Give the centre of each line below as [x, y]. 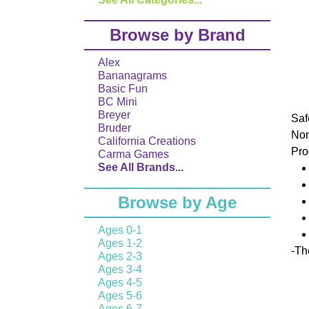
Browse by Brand [177, 35]
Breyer [114, 115]
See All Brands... [141, 167]
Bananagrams [132, 76]
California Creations [147, 141]
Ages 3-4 [120, 269]
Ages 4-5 [120, 282]
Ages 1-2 [120, 243]
